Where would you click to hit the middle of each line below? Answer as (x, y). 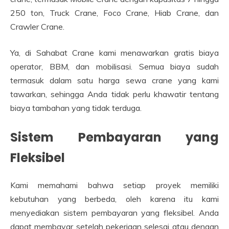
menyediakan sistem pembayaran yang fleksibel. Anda (114, 212)
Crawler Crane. (37, 26)
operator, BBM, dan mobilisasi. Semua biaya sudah (114, 66)
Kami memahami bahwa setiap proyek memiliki (114, 185)
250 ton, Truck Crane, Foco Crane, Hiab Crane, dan (114, 13)
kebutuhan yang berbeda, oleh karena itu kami (114, 199)
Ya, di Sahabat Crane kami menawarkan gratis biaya (114, 52)
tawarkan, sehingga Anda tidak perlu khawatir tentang (114, 94)
